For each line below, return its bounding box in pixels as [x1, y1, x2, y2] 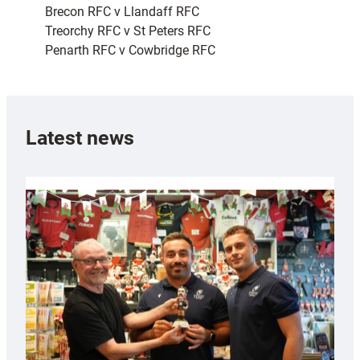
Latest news [26, 125, 134, 149]
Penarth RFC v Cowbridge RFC [45, 43, 215, 59]
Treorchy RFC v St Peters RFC [45, 23, 211, 39]
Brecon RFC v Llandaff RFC [45, 4, 199, 20]
